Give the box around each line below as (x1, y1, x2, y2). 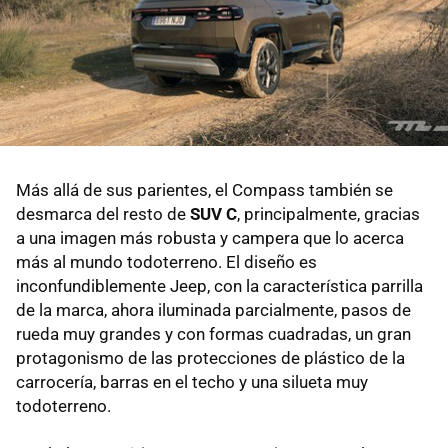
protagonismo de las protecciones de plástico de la (16, 348, 405, 369)
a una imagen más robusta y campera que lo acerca (16, 228, 404, 249)
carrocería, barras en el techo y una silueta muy (16, 372, 368, 393)
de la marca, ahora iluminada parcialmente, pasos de (16, 300, 411, 321)
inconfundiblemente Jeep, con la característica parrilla (16, 276, 423, 297)
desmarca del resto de (16, 204, 190, 225)
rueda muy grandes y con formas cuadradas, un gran (16, 324, 411, 345)
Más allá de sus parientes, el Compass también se (16, 180, 393, 201)
